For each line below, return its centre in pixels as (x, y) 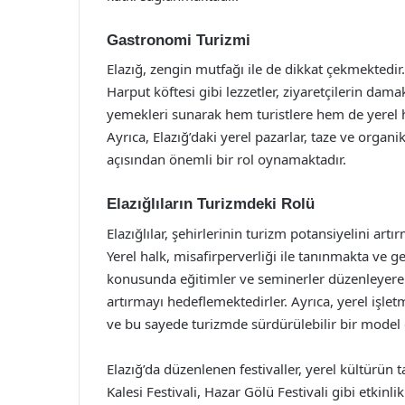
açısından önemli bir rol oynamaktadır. (226, 159)
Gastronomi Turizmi (179, 40)
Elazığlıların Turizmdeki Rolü (211, 204)
